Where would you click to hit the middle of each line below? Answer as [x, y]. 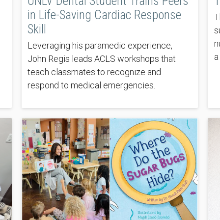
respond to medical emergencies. [92, 85]
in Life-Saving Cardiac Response [105, 15]
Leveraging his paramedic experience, [100, 46]
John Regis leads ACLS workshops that [102, 59]
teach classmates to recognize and [95, 72]
